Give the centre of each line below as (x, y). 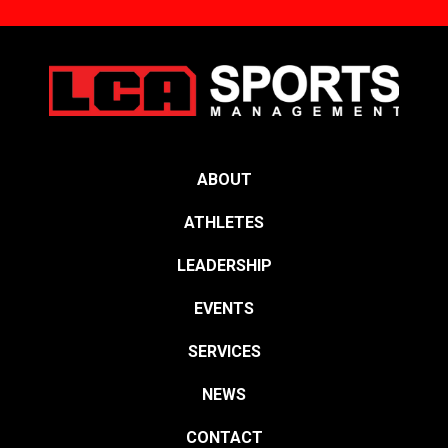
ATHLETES (224, 223)
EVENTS (224, 309)
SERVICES (224, 352)
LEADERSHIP (224, 266)
